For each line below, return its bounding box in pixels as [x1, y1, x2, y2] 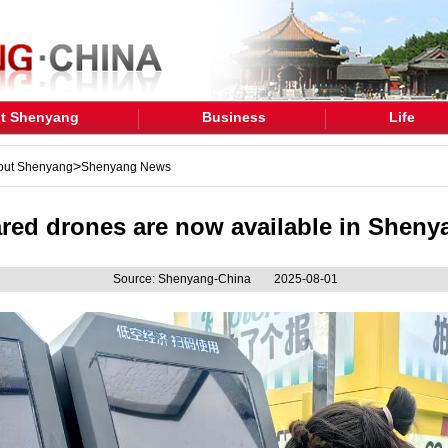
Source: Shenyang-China [112, 272, 254, 286]
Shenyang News [81, 160, 171, 174]
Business [201, 109, 266, 125]
